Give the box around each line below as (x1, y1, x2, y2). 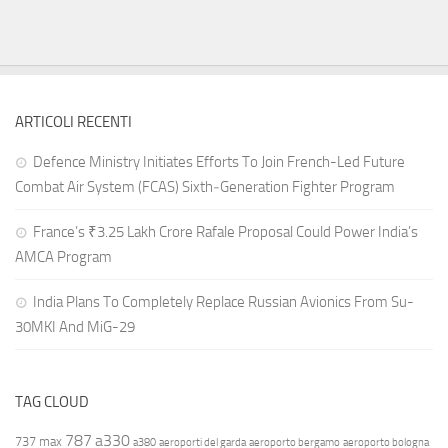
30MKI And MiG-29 (15, 318, 135, 337)
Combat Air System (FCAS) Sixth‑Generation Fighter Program (15, 178, 395, 197)
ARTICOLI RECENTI (15, 113, 132, 132)
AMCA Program (15, 248, 112, 267)
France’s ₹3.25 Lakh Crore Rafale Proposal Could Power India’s (33, 223, 418, 242)
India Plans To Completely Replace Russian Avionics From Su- (33, 293, 414, 312)
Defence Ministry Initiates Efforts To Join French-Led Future (33, 153, 405, 172)
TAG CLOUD (15, 393, 89, 412)
